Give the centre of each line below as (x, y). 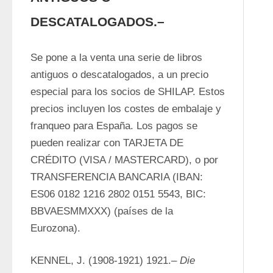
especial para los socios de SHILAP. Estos (128, 92)
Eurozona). (57, 228)
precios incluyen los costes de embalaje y (126, 109)
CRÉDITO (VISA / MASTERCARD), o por (124, 160)
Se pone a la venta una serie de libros (116, 58)
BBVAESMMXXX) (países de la (102, 211)
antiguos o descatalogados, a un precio (119, 75)
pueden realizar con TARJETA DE (107, 143)
